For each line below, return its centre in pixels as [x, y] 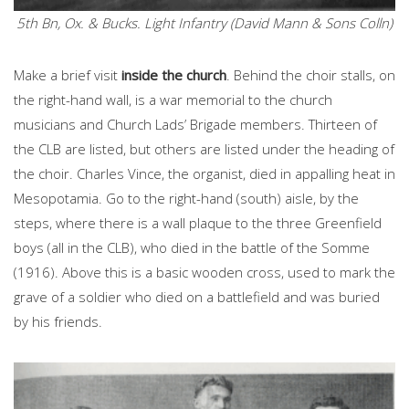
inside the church [174, 75]
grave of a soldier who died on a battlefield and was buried [197, 297]
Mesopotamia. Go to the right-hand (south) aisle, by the [186, 199]
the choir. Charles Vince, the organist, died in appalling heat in [204, 174]
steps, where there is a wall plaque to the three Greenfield [198, 223]
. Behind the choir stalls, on [311, 75]
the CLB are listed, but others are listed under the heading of [204, 149]
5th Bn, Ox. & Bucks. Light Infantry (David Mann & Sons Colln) [204, 23]
